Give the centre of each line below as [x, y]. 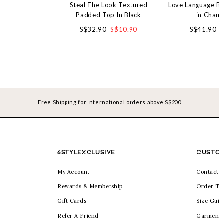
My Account [74, 172]
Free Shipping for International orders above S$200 [109, 102]
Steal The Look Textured [109, 5]
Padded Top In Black [109, 15]
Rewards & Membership [90, 186]
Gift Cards [72, 201]
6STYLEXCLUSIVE [86, 152]
